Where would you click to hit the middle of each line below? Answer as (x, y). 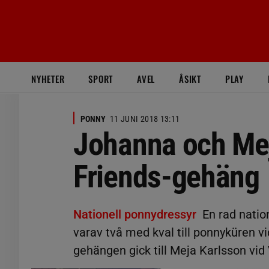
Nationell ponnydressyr (135, 214)
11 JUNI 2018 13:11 (145, 119)
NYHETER (48, 79)
